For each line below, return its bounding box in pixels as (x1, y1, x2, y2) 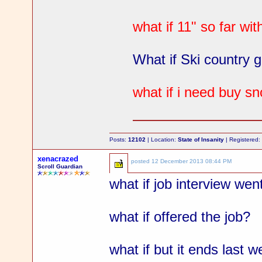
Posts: (109, 136, 129, 143)
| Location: (146, 136, 178, 143)
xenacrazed (37, 154, 79, 163)
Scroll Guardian (37, 163, 83, 170)
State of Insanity (178, 136, 225, 143)
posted (131, 158, 152, 164)
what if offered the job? (109, 209, 251, 225)
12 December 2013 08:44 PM (151, 158, 232, 164)
